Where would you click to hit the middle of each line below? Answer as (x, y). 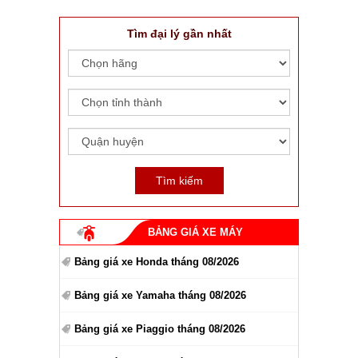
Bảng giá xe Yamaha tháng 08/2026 (160, 295)
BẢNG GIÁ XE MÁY (195, 232)
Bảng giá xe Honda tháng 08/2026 (157, 262)
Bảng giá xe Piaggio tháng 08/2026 (160, 329)
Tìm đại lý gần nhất (179, 34)
